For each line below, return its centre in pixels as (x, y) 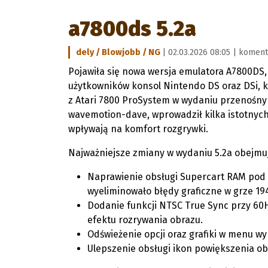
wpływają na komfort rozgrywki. (138, 129)
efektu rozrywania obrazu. (145, 220)
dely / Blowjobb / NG (119, 52)
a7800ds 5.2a (132, 29)
